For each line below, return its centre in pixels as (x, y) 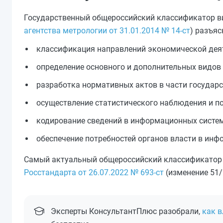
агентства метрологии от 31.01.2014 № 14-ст (107, 31)
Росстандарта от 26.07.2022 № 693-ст (94, 172)
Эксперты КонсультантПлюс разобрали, (126, 211)
